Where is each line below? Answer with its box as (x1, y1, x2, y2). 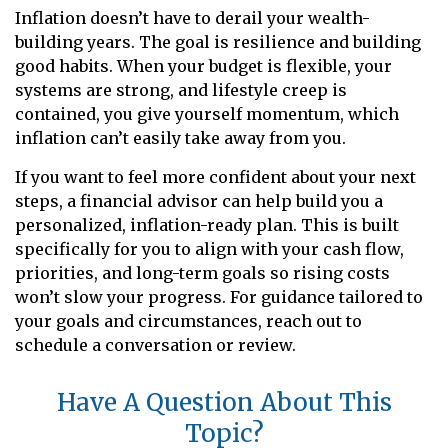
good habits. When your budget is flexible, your (15, 55, 392, 76)
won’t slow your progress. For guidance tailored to (15, 286, 423, 307)
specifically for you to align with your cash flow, (15, 238, 404, 259)
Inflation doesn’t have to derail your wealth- (15, 7, 370, 28)
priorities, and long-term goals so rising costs (15, 262, 390, 283)
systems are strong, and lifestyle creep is (15, 79, 347, 100)
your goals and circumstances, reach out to (15, 310, 362, 331)
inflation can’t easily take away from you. (15, 127, 346, 148)
